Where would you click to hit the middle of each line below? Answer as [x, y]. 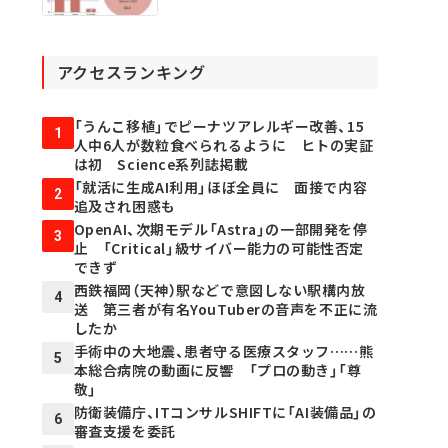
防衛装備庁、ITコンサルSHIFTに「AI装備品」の [225, 412]
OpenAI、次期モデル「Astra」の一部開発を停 [220, 229]
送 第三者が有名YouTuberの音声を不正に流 [225, 309]
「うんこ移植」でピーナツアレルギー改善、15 [219, 126]
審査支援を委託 [124, 431]
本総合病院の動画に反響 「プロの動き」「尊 [217, 370]
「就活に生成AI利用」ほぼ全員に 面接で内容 [220, 187]
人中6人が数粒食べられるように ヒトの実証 [223, 145]
